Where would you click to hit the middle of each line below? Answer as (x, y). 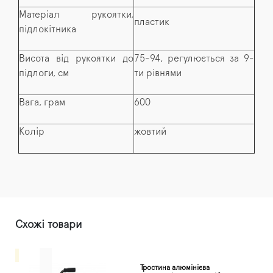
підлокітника (48, 30)
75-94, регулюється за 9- (194, 59)
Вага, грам (42, 103)
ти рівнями (158, 73)
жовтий (150, 132)
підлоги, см (44, 73)
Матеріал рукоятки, (76, 15)
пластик (152, 22)
